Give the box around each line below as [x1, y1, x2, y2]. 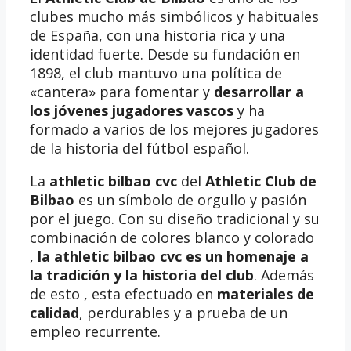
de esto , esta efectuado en [30, 284, 217, 303]
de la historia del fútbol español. [30, 138, 249, 157]
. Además [254, 265, 314, 284]
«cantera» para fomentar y [30, 81, 214, 101]
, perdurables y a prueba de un [79, 302, 288, 322]
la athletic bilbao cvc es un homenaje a [38, 246, 309, 266]
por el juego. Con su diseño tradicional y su [30, 208, 320, 228]
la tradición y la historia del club [30, 265, 254, 284]
